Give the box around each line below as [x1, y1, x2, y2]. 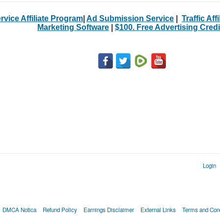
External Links [140, 205, 176, 214]
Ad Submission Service [86, 14, 174, 23]
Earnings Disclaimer [83, 205, 134, 214]
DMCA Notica [2, 205, 36, 214]
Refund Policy [42, 205, 77, 214]
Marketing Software [37, 23, 109, 31]
